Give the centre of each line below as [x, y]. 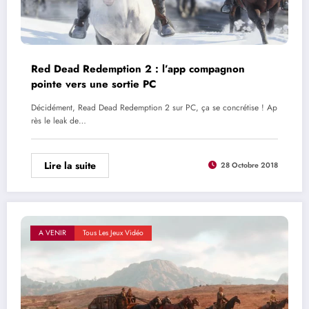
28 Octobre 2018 [249, 166]
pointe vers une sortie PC [94, 84]
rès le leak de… [59, 120]
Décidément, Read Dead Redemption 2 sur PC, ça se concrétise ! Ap [154, 107]
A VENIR [52, 232]
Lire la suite [70, 165]
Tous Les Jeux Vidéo [113, 232]
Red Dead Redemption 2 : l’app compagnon [138, 69]
